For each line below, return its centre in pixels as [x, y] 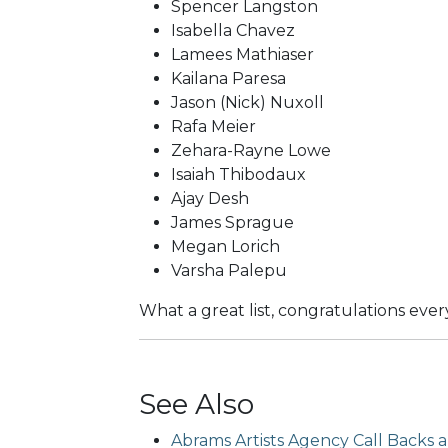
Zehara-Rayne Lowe [250, 150]
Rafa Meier [213, 126]
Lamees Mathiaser [242, 54]
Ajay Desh [209, 198]
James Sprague [232, 222]
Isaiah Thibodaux [238, 174]
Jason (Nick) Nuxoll [247, 102]
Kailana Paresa [228, 78]
